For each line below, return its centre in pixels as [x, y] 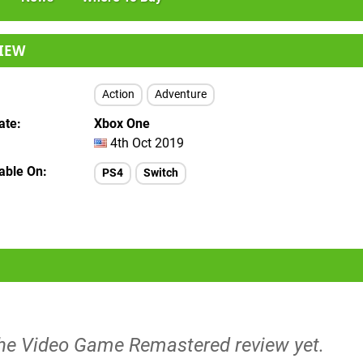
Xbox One [122, 124]
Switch [161, 173]
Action [118, 94]
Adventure [181, 94]
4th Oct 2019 [145, 143]
